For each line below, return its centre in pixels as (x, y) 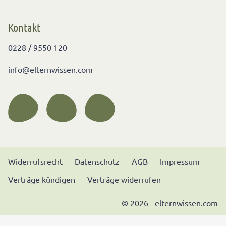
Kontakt (24, 27)
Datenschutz (97, 162)
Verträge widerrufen (124, 179)
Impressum (180, 162)
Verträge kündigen (42, 179)
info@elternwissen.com (50, 69)
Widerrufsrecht (35, 162)
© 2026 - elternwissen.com (170, 203)
